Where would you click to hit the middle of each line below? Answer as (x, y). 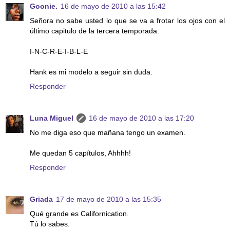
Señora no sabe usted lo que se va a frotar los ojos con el (127, 21)
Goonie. (44, 6)
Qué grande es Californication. (79, 214)
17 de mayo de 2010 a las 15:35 (109, 199)
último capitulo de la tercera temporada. (94, 31)
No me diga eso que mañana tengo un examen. (108, 133)
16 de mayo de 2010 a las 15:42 (113, 6)
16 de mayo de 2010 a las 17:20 (141, 118)
